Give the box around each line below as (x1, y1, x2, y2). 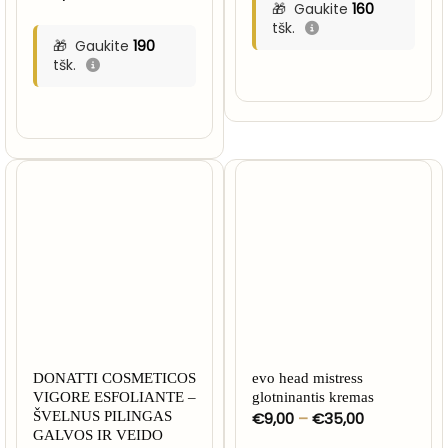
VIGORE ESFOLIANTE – (32, 389, 196, 406)
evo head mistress (251, 370, 363, 387)
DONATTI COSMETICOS (32, 370, 196, 387)
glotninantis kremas (251, 389, 374, 406)
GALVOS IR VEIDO (32, 427, 163, 444)
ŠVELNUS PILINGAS (32, 408, 172, 425)
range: (362, 422, 410, 444)
